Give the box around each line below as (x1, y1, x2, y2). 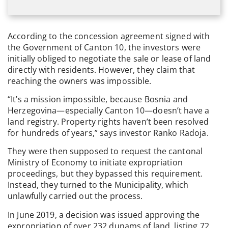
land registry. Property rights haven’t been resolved (8, 116, 209, 127)
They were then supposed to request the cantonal (8, 146, 203, 157)
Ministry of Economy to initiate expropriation (8, 157, 183, 168)
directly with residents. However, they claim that (8, 64, 195, 75)
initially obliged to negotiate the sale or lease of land (8, 52, 211, 64)
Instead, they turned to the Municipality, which (8, 179, 189, 191)
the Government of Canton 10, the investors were (8, 41, 201, 53)
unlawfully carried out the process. (8, 190, 143, 202)
